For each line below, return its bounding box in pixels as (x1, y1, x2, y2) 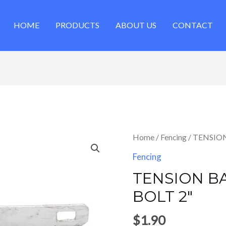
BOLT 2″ (132, 187, 193, 206)
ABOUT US (115, 20, 156, 30)
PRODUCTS (55, 20, 99, 30)
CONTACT (172, 20, 213, 30)
